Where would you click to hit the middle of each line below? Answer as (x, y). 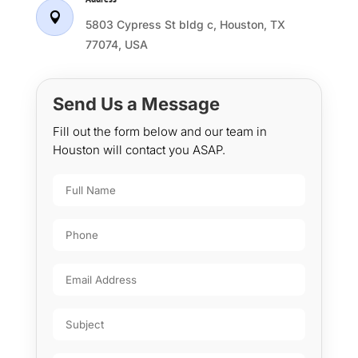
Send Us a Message (136, 104)
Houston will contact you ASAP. (139, 150)
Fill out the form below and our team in (159, 132)
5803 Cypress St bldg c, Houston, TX (185, 25)
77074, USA (116, 45)
